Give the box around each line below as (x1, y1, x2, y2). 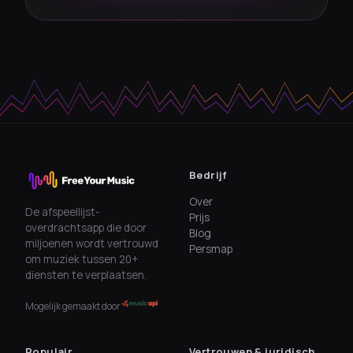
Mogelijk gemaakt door (25, 299, 121, 314)
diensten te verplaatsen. (25, 268, 147, 283)
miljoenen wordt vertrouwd (25, 236, 158, 251)
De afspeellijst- (25, 205, 100, 220)
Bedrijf (189, 168, 228, 183)
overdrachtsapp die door (25, 221, 147, 236)
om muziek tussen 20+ (25, 252, 138, 267)
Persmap (189, 242, 232, 257)
